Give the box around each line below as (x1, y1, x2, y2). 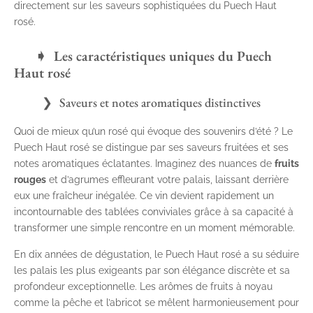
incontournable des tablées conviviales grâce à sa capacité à (14, 206, 293, 218)
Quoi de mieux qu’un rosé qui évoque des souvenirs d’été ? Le (14, 126, 293, 138)
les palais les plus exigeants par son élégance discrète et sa (14, 265, 290, 277)
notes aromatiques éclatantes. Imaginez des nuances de (14, 158, 275, 170)
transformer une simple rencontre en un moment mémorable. (14, 222, 295, 234)
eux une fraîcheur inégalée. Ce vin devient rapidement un (14, 190, 274, 202)
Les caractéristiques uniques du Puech (54, 47, 272, 66)
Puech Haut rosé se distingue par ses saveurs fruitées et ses (14, 142, 289, 154)
